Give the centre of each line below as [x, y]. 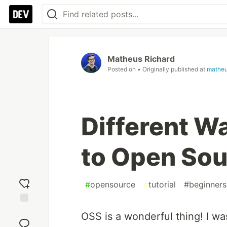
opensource [113, 184]
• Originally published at [172, 69]
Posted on [122, 69]
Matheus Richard [141, 59]
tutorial [162, 184]
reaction [24, 219]
